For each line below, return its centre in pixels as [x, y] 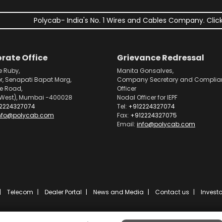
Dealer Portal [63, 192]
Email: [127, 124]
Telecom [20, 192]
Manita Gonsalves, [145, 71]
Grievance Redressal [161, 58]
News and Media [118, 192]
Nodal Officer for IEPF [147, 97]
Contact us [172, 192]
